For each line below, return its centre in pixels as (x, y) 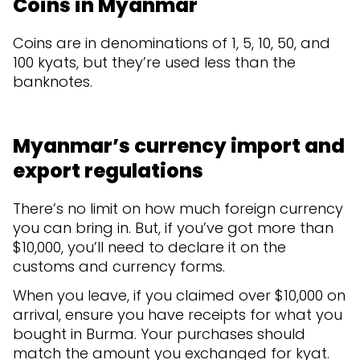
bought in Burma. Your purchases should (159, 333)
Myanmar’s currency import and (179, 145)
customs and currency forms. (119, 266)
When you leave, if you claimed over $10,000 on (179, 295)
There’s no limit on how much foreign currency (178, 208)
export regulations (108, 170)
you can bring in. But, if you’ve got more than (173, 227)
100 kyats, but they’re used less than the (154, 62)
